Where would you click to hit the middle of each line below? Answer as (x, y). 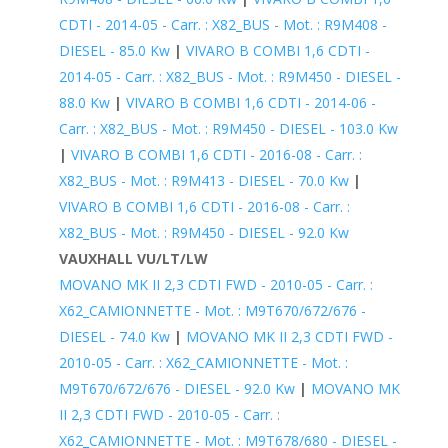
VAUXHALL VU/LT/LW (133, 258)
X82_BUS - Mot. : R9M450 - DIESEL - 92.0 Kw (203, 232)
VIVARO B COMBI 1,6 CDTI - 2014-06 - (250, 102)
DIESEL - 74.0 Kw (114, 336)
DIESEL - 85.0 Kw (114, 50)
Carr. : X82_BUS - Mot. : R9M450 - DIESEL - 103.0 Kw (228, 128)
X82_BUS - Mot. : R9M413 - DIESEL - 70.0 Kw (203, 180)
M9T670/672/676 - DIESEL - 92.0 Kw (176, 388)
